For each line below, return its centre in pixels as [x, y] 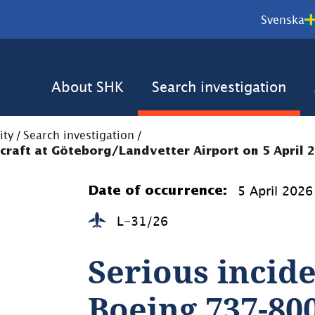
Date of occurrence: [158, 191]
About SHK [88, 87]
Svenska [283, 19]
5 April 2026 [276, 191]
